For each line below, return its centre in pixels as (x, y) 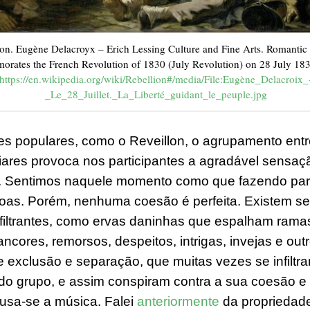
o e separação (97, 262)
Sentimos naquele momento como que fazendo (146, 181)
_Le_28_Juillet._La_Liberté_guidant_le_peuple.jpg (156, 94)
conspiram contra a (165, 282)
